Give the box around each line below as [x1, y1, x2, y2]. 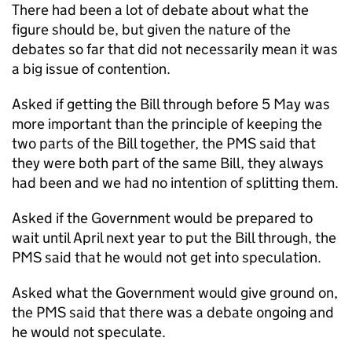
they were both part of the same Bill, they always [12, 154, 324, 172]
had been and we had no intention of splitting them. [12, 174, 339, 192]
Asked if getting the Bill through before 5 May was [12, 95, 330, 113]
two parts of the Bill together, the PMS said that [12, 134, 316, 152]
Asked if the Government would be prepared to [12, 209, 313, 227]
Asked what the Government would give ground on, [12, 284, 338, 302]
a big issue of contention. [12, 60, 170, 78]
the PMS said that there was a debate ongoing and [12, 303, 334, 321]
